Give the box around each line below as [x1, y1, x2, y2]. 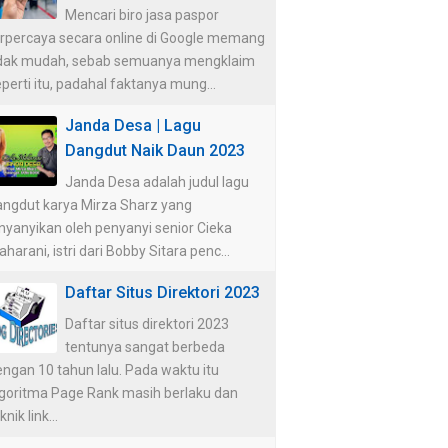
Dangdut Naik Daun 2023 [65, 140, 245, 160]
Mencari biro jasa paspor [65, 6, 219, 23]
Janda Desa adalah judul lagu [65, 173, 249, 190]
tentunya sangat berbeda [65, 338, 225, 355]
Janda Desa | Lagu [65, 115, 201, 135]
